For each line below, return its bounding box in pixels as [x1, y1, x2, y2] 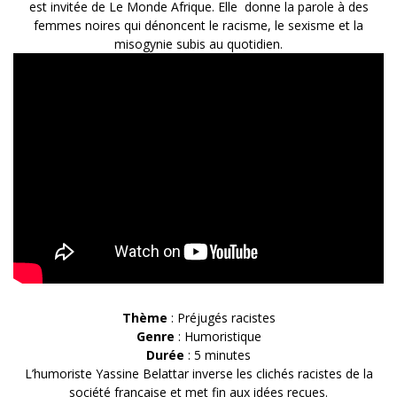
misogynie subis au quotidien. [114, 35, 283, 53]
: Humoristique [174, 328, 261, 346]
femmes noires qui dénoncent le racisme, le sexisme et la [34, 17, 363, 35]
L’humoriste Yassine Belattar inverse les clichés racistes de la [24, 365, 373, 383]
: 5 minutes [184, 346, 251, 364]
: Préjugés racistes [167, 309, 276, 327]
